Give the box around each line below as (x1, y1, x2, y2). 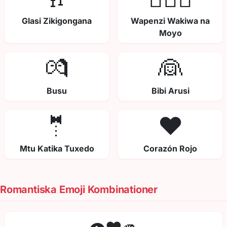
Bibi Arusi (151, 86, 190, 96)
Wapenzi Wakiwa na (131, 16, 210, 26)
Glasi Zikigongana (22, 16, 92, 26)
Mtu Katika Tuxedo (19, 143, 94, 154)
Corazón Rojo (143, 143, 197, 154)
